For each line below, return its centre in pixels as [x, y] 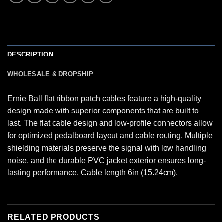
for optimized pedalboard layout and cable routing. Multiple [110, 135]
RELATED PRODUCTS [54, 217]
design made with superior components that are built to [103, 111]
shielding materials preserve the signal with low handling [107, 148]
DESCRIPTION [30, 54]
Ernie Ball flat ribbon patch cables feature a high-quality [104, 98]
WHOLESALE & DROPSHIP [51, 74]
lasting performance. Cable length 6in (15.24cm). [93, 172]
